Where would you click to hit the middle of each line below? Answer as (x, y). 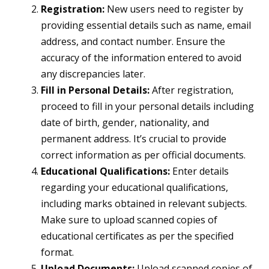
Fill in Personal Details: (95, 90)
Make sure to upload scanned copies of (129, 220)
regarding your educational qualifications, (134, 188)
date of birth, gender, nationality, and (125, 123)
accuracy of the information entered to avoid (141, 58)
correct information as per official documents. (143, 155)
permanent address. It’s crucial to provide (134, 139)
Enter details (199, 171)
